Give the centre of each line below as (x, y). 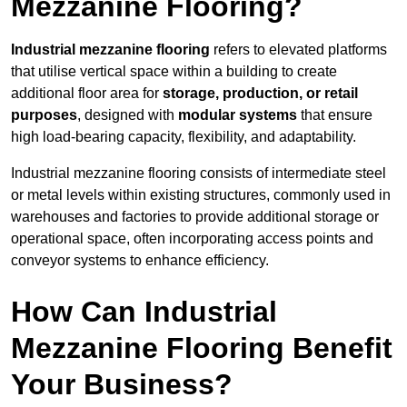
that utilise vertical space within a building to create (174, 72)
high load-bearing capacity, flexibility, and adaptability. (184, 137)
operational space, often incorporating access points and (192, 239)
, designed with (128, 115)
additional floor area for (87, 94)
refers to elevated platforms (298, 50)
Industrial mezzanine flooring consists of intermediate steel (199, 174)
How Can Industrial (144, 312)
